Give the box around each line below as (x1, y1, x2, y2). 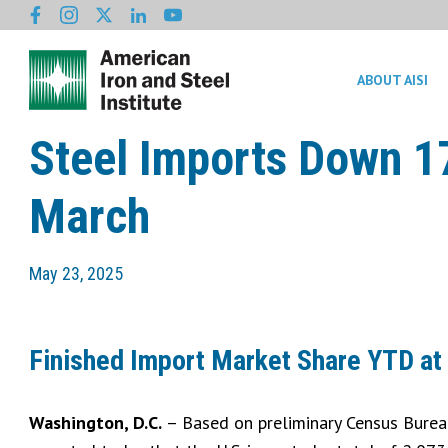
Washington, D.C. (29, 410, 166, 434)
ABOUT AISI (356, 71, 428, 89)
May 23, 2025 (29, 263, 123, 284)
